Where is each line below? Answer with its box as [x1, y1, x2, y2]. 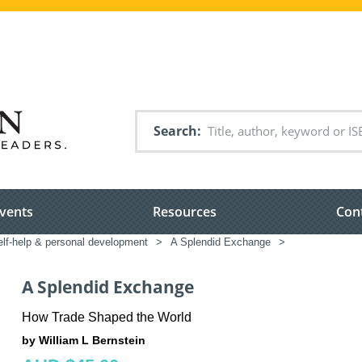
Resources [153, 203, 217, 221]
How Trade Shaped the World [22, 309, 192, 324]
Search [154, 122, 197, 140]
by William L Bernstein [22, 333, 145, 347]
